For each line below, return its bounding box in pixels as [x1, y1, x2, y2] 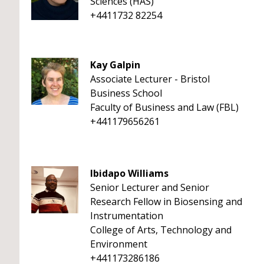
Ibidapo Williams [90, 167, 169, 180]
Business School [90, 87, 162, 100]
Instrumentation [90, 209, 163, 222]
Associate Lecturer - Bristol [90, 72, 210, 85]
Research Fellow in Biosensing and [90, 195, 242, 208]
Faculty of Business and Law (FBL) [90, 101, 239, 114]
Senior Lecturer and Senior [90, 181, 209, 194]
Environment [90, 237, 147, 250]
